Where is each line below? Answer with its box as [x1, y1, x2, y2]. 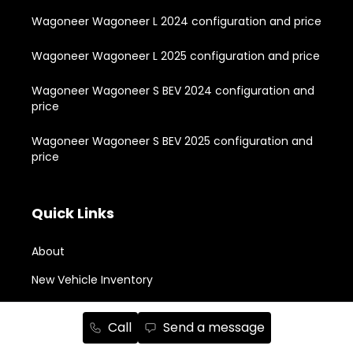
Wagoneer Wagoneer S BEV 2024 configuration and [32, 82, 314, 98]
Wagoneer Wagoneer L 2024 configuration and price [32, 13, 321, 29]
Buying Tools [32, 328, 100, 344]
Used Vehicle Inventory [32, 299, 157, 316]
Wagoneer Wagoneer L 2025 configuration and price [32, 47, 320, 64]
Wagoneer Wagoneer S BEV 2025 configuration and [32, 132, 313, 149]
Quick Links [32, 203, 114, 223]
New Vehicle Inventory [32, 271, 153, 288]
